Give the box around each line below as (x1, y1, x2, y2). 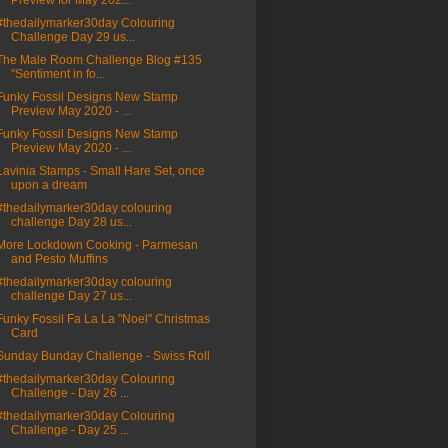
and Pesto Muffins (10, 252, 108, 267)
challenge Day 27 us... (10, 289, 132, 304)
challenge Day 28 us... (10, 215, 132, 230)
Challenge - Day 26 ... (10, 386, 129, 401)
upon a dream (10, 178, 87, 193)
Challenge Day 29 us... (10, 30, 135, 45)
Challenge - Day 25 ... (10, 423, 129, 438)
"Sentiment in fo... (10, 67, 105, 82)
